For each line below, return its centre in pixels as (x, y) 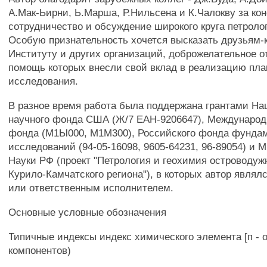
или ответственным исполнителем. (91, 188)
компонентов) (40, 250)
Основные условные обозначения (88, 212)
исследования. (44, 81)
